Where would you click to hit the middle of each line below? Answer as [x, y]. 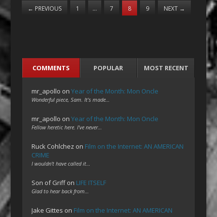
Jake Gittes [47, 210]
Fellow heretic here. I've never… [67, 127]
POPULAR [108, 68]
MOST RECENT [166, 68]
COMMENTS [51, 68]
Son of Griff [49, 182]
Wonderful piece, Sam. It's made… [71, 100]
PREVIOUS [47, 9]
